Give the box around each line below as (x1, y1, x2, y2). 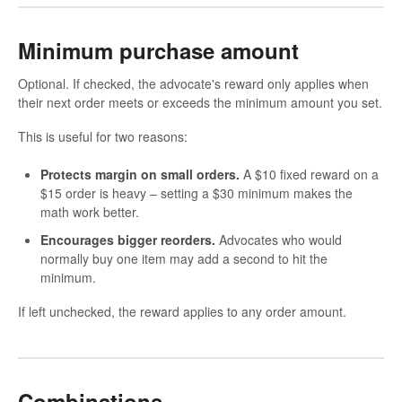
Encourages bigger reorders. (40, 231, 215, 249)
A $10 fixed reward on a (240, 165, 379, 184)
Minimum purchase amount (18, 34, 299, 66)
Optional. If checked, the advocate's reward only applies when (18, 74, 369, 93)
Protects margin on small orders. (40, 165, 240, 184)
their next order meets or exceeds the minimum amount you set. (18, 93, 382, 112)
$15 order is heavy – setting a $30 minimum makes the (40, 184, 353, 203)
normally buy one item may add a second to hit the (40, 249, 328, 268)
